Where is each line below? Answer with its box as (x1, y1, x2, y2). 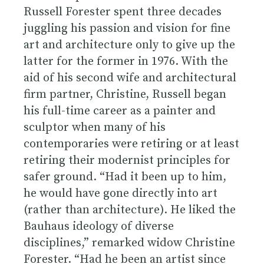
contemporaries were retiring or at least (24, 136, 239, 151)
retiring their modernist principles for (24, 153, 230, 168)
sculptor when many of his (24, 120, 166, 135)
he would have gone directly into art (24, 186, 217, 201)
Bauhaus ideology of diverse (24, 219, 174, 234)
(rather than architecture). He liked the (24, 202, 236, 217)
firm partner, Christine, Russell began (24, 87, 226, 102)
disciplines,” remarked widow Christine (24, 235, 235, 250)
